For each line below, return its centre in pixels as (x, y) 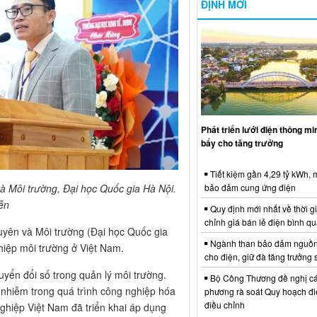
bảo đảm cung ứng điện (250, 187)
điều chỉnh (224, 304)
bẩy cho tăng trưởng (242, 143)
